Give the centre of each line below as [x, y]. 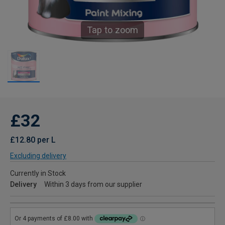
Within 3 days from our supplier [93, 184]
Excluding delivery [38, 156]
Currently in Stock [38, 173]
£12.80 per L [33, 140]
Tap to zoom [113, 30]
